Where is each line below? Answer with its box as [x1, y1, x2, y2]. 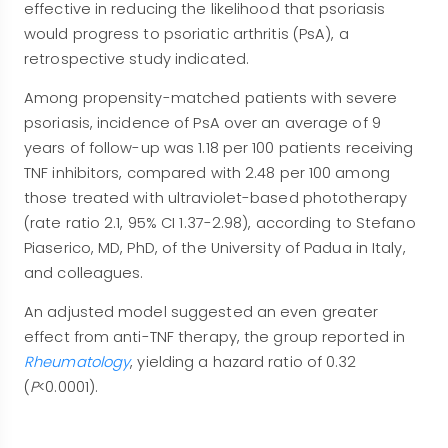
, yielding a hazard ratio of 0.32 [130, 352, 357, 373]
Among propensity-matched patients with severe [24, 88, 398, 109]
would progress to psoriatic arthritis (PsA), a [24, 24, 349, 45]
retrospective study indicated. [24, 49, 250, 70]
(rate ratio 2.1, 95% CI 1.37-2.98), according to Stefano [24, 213, 416, 234]
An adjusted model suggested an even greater [24, 302, 379, 323]
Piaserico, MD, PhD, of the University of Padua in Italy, [24, 238, 406, 259]
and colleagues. [24, 263, 144, 284]
